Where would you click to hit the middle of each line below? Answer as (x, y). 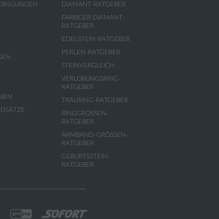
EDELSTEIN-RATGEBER (96, 39)
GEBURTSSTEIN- (86, 157)
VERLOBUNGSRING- (91, 79)
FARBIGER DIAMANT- (93, 18)
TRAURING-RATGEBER (95, 100)
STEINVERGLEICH (88, 66)
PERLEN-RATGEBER (91, 53)
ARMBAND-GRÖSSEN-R (95, 135)
